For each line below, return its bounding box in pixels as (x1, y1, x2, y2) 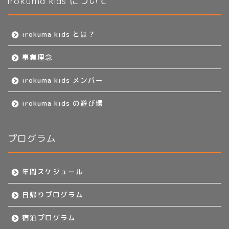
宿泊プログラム (22, 212, 76, 222)
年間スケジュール (22, 166, 83, 176)
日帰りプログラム (22, 189, 83, 199)
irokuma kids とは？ (22, 29, 96, 39)
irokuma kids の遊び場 (22, 98, 103, 108)
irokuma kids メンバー (22, 75, 103, 85)
